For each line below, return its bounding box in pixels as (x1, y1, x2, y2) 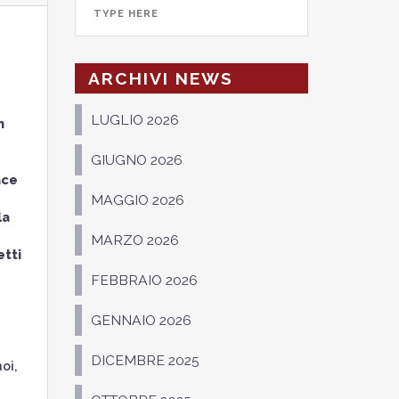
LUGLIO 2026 (90, 111, 179, 128)
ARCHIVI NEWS (87, 69, 233, 88)
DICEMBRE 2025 (90, 352, 199, 369)
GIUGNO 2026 (90, 151, 183, 168)
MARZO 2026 (90, 232, 179, 248)
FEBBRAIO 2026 (90, 272, 198, 289)
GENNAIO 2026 (90, 312, 191, 329)
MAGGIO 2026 (90, 191, 184, 208)
